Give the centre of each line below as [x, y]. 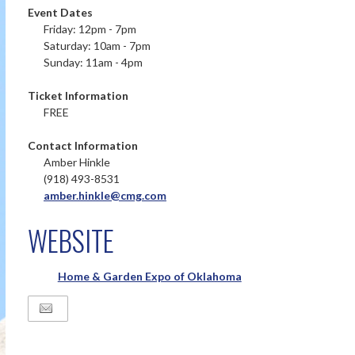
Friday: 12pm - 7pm [90, 29]
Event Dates [60, 12]
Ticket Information [78, 95]
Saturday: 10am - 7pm [97, 46]
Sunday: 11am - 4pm [93, 62]
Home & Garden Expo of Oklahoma [149, 276]
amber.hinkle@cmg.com [105, 195]
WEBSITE [71, 240]
